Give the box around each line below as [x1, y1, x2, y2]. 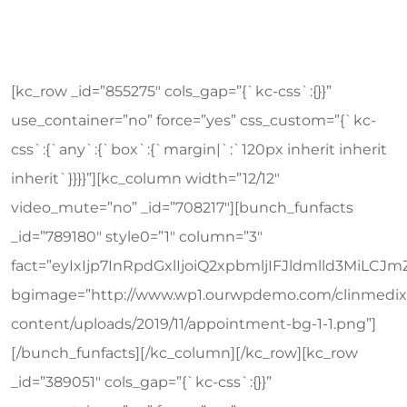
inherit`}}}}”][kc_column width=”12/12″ [11, 170, 280, 187]
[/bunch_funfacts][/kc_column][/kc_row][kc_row [11, 344, 358, 362]
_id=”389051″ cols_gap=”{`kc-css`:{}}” [11, 373, 272, 391]
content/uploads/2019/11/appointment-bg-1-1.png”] [11, 315, 376, 333]
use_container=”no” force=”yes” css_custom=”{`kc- [11, 112, 376, 129]
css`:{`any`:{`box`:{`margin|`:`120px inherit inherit [11, 141, 387, 158]
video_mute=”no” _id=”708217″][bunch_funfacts [11, 199, 353, 216]
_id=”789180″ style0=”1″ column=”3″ [11, 228, 263, 245]
